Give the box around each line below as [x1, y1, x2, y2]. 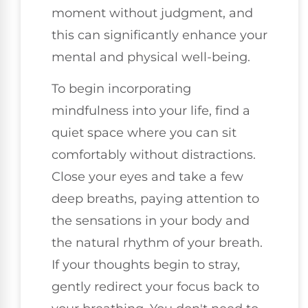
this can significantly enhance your [52, 27, 267, 43]
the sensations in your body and [52, 213, 250, 229]
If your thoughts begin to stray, [52, 257, 240, 273]
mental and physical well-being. [52, 49, 250, 65]
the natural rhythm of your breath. [52, 235, 263, 251]
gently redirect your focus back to [52, 279, 259, 295]
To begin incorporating [52, 81, 191, 97]
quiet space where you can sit [52, 125, 236, 141]
